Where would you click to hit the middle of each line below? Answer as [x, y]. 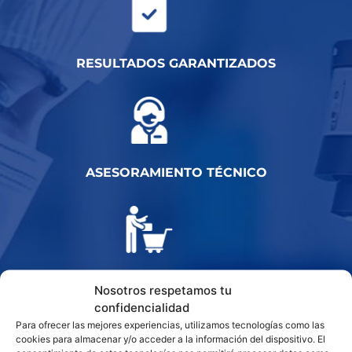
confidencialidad [142, 307]
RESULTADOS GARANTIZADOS [176, 64]
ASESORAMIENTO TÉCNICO [176, 173]
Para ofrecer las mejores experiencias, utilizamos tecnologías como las [170, 324]
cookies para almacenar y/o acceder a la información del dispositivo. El [170, 339]
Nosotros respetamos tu [163, 290]
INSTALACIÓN [176, 282]
